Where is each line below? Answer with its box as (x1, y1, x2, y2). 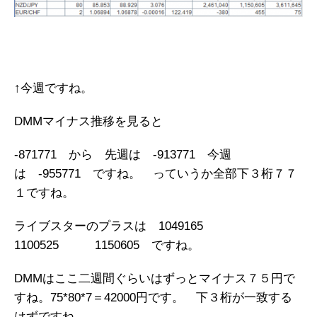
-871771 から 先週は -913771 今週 (14, 148, 231, 162)
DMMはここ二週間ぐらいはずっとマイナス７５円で (14, 272, 295, 286)
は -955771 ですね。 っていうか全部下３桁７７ (14, 167, 297, 181)
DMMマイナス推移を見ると (14, 115, 163, 129)
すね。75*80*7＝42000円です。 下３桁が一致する (14, 291, 292, 305)
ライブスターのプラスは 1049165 (14, 219, 227, 234)
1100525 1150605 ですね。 (14, 238, 200, 253)
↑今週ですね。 (14, 81, 93, 96)
